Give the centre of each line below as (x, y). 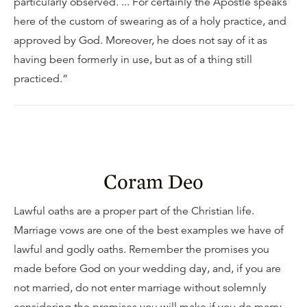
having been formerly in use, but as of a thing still (133, 60)
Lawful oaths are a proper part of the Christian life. (134, 211)
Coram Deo (153, 181)
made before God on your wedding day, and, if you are (147, 269)
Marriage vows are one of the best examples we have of (149, 230)
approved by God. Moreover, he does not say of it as (140, 40)
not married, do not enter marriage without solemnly (140, 288)
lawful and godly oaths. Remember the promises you (142, 249)
